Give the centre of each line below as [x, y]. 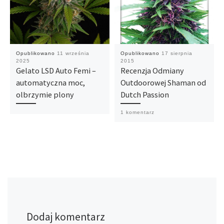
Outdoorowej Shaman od [163, 83]
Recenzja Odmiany [152, 71]
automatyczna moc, [50, 83]
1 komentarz [137, 112]
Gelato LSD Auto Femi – [56, 71]
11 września [73, 53]
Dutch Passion [144, 95]
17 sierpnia [177, 53]
